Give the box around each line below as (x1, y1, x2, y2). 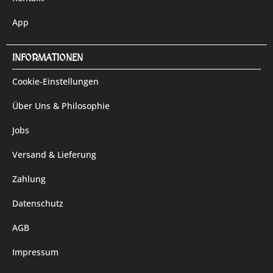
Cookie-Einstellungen (12, 76, 99, 87)
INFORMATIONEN (12, 52, 83, 63)
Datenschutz (12, 197, 63, 209)
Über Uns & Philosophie (12, 100, 110, 112)
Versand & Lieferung (12, 149, 96, 160)
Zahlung (12, 173, 46, 185)
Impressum (12, 246, 58, 258)
